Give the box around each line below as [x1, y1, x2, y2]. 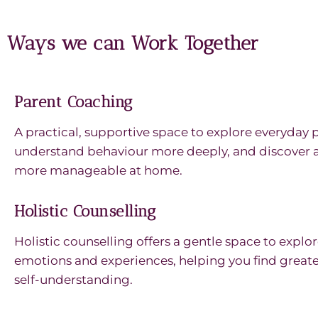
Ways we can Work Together [7, 31, 259, 55]
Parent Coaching [14, 92, 133, 111]
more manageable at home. [14, 163, 182, 177]
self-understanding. [14, 273, 133, 287]
